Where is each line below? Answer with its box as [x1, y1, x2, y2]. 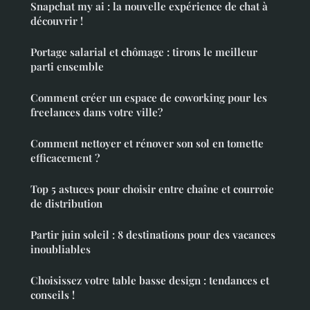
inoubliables [30, 241, 91, 256]
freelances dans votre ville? [30, 104, 163, 119]
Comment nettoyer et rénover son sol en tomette [30, 136, 264, 150]
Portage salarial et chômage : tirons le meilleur [30, 44, 257, 59]
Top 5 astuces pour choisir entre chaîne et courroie [30, 181, 274, 196]
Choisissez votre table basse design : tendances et [30, 273, 269, 287]
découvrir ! [30, 13, 83, 28]
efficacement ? [30, 150, 100, 165]
